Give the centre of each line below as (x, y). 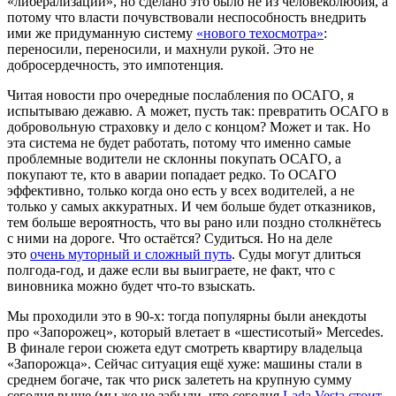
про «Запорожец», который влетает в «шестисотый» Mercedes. (195, 331)
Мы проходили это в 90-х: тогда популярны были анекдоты (187, 316)
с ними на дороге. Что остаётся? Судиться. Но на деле (170, 238)
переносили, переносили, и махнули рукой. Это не (160, 49)
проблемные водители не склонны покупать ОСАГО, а (174, 158)
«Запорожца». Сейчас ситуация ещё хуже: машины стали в (185, 363)
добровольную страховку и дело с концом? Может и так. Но (189, 126)
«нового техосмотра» (260, 33)
